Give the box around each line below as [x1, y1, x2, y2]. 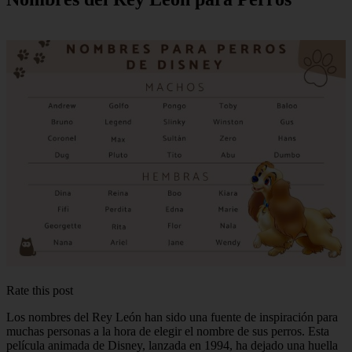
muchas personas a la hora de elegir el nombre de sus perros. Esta [6, 324, 329, 338]
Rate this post [6, 283, 73, 297]
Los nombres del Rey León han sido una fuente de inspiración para [6, 310, 338, 324]
